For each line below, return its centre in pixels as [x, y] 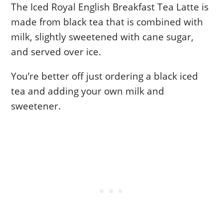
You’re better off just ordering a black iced [105, 76]
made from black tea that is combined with [107, 22]
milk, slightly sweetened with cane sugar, [103, 37]
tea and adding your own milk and [88, 91]
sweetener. [36, 106]
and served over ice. [56, 52]
